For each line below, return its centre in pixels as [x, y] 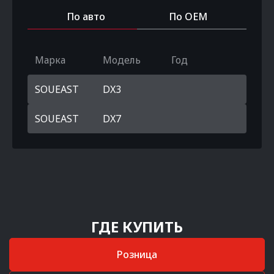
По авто [86, 17]
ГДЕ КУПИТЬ [137, 227]
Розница [137, 254]
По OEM [188, 17]
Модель [122, 60]
